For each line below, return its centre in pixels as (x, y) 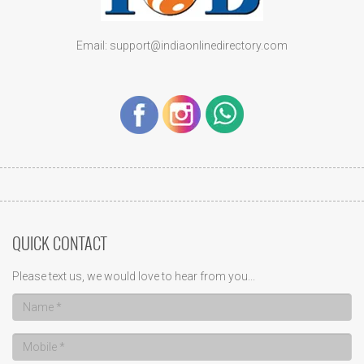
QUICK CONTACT (59, 243)
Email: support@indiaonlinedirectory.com (182, 45)
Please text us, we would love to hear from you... (134, 276)
